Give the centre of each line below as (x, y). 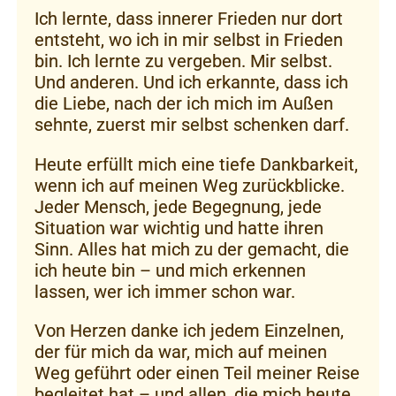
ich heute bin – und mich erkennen (170, 270)
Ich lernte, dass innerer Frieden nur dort (189, 18)
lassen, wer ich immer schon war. (165, 291)
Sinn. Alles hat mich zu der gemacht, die (192, 249)
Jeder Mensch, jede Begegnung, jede (178, 206)
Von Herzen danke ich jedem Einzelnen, (189, 330)
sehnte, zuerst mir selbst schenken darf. (194, 124)
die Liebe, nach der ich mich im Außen (184, 103)
